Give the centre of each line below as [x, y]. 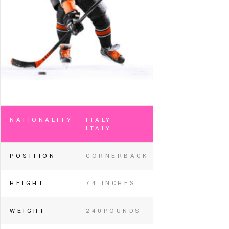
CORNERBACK [117, 156]
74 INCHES [111, 183]
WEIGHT [28, 211]
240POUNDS [114, 211]
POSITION [33, 156]
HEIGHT [27, 183]
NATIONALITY [41, 120]
